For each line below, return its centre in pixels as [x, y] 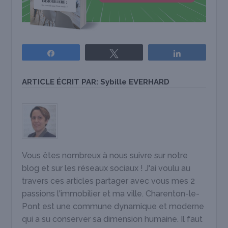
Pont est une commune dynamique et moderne [113, 206]
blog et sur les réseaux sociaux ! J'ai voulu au [106, 168]
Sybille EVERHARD [135, 82]
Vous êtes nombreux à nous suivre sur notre [105, 155]
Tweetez [137, 53]
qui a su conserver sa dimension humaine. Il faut [112, 219]
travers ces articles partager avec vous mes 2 [109, 181]
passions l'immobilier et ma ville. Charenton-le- [111, 193]
